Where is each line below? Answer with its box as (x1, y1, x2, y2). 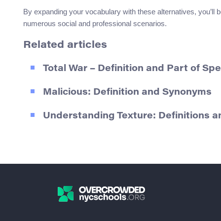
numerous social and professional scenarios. (23, 19, 167, 28)
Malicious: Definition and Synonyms (43, 88, 212, 97)
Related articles (23, 40, 107, 51)
